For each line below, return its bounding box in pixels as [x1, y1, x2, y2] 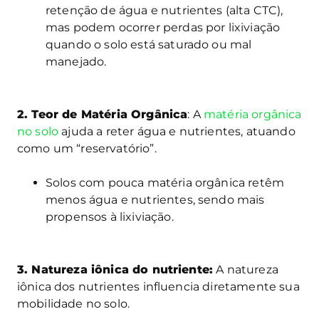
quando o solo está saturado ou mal [46, 37, 252, 51]
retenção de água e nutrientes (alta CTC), [46, 3, 283, 17]
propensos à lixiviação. [46, 209, 174, 224]
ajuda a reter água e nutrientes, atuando [58, 124, 296, 138]
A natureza [213, 262, 278, 276]
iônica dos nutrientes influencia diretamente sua [17, 279, 300, 293]
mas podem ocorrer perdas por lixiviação [46, 20, 281, 34]
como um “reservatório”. [17, 141, 157, 155]
